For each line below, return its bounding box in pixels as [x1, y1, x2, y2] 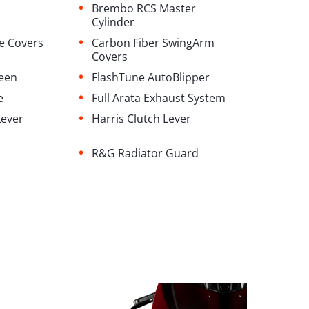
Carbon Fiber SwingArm [91, 35, 215, 51]
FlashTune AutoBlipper [91, 70, 210, 86]
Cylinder [91, 14, 134, 30]
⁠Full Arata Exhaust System [91, 90, 226, 106]
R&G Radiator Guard [91, 146, 199, 161]
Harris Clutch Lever [91, 111, 191, 127]
